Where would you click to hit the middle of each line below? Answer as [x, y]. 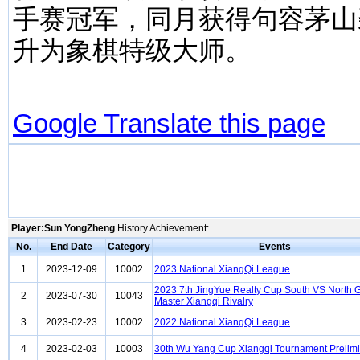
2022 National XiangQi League [222, 322]
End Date [72, 247]
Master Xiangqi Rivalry [204, 301]
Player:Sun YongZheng [63, 228]
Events [274, 247]
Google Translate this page [169, 123]
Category [129, 247]
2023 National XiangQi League [222, 269]
